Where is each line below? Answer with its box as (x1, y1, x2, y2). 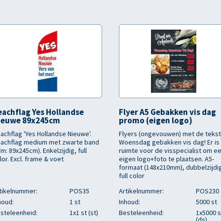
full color (119, 171, 145, 180)
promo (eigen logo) (119, 115, 192, 126)
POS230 (196, 186, 219, 195)
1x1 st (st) (70, 208, 98, 217)
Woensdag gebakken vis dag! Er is (119, 138, 220, 147)
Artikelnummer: (119, 186, 164, 195)
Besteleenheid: (119, 208, 164, 217)
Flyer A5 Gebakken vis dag (119, 107, 216, 117)
